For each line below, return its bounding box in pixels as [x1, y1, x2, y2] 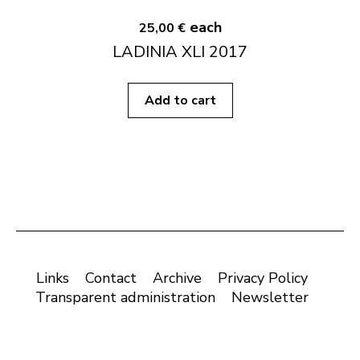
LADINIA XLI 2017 [112, 41, 247, 63]
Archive [153, 268, 202, 288]
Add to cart [144, 92, 216, 110]
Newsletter [231, 288, 309, 308]
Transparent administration [35, 288, 215, 308]
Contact [85, 268, 137, 288]
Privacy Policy [218, 268, 308, 288]
